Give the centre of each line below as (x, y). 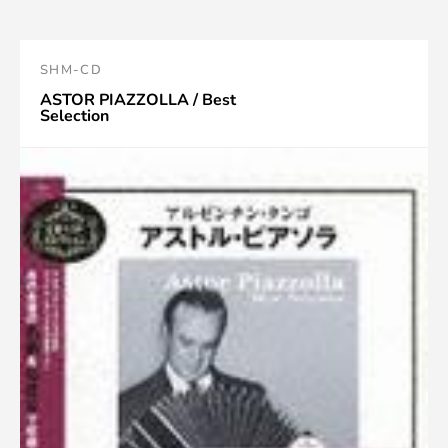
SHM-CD (71, 70)
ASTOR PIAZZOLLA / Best (138, 100)
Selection (74, 116)
